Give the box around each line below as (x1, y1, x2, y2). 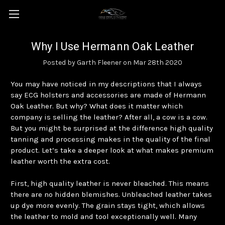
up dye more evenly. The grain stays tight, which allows (11, 200, 205, 210)
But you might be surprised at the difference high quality (11, 123, 213, 133)
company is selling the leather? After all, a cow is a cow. (11, 112, 207, 122)
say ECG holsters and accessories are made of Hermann (11, 90, 206, 99)
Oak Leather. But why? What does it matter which (11, 101, 183, 110)
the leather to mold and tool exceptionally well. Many (11, 211, 197, 221)
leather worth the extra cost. (11, 156, 110, 166)
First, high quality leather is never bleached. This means (11, 178, 209, 188)
